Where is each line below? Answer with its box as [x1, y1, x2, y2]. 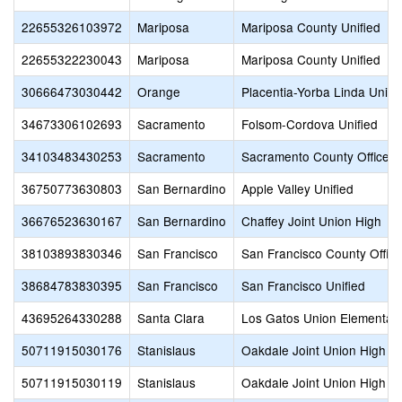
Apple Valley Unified [241, 179, 354, 197]
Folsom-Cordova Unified [241, 115, 378, 133]
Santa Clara [137, 309, 205, 327]
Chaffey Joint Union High [241, 212, 381, 230]
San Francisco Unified [241, 276, 365, 294]
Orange [137, 83, 180, 100]
